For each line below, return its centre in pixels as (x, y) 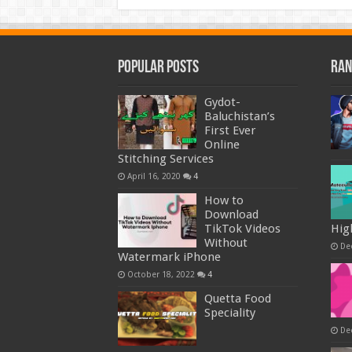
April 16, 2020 (154, 176)
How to (224, 201)
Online (222, 145)
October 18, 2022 (161, 275)
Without (225, 243)
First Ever (230, 131)
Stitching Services (165, 159)
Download (231, 215)
